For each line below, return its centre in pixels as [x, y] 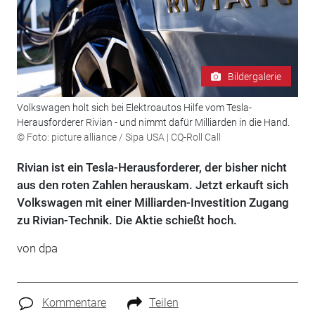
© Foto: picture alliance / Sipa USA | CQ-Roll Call [118, 137]
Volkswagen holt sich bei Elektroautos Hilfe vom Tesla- [134, 108]
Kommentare [74, 303]
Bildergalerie [255, 76]
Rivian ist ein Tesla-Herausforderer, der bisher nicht [152, 168]
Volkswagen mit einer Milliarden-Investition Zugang [153, 203]
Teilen [163, 303]
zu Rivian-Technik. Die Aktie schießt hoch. [127, 220]
